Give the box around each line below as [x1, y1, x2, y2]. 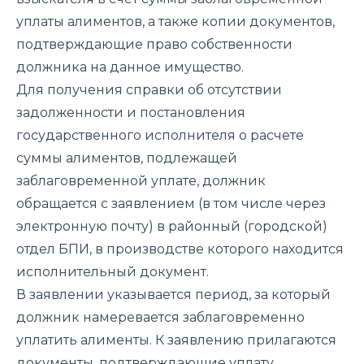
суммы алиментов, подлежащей [16, 149, 237, 166]
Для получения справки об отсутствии [16, 81, 282, 97]
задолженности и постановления [16, 104, 245, 120]
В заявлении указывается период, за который [16, 286, 331, 302]
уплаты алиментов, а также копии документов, [16, 13, 335, 29]
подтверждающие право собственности [16, 36, 292, 52]
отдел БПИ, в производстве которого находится [16, 240, 344, 257]
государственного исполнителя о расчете [16, 127, 304, 143]
